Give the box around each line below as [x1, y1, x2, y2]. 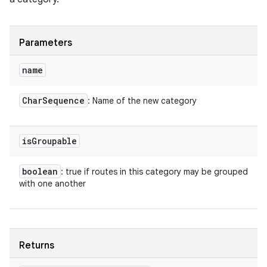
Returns [19, 240, 54, 252]
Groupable [32, 135, 77, 147]
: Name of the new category [88, 95, 197, 106]
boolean [22, 166, 58, 177]
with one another [19, 178, 86, 189]
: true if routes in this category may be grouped [61, 166, 248, 177]
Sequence [42, 95, 85, 106]
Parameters [19, 37, 72, 49]
